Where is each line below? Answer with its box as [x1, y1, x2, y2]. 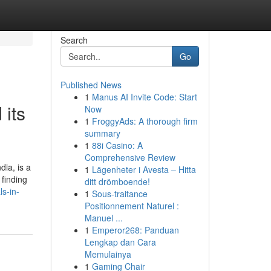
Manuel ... [84, 212, 123, 224]
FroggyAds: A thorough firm [91, 115, 198, 127]
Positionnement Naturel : [84, 200, 179, 212]
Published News [60, 79, 122, 91]
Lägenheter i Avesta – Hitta [91, 163, 196, 175]
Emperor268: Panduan [91, 224, 179, 236]
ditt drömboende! [84, 175, 150, 188]
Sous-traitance [91, 188, 148, 200]
